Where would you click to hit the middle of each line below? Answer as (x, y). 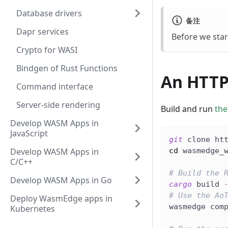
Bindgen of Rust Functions (67, 68)
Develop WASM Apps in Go (61, 180)
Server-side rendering (58, 105)
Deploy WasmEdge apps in (61, 198)
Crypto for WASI (47, 50)
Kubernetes (33, 209)
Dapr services (42, 32)
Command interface (55, 87)
